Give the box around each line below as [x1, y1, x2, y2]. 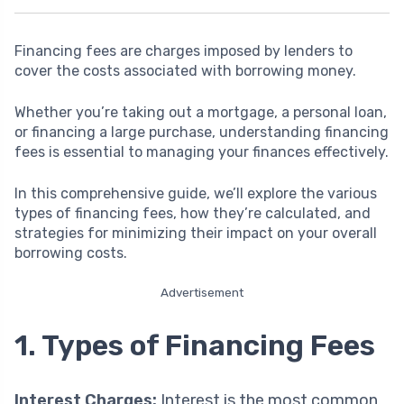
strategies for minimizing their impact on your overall [14, 224, 377, 242]
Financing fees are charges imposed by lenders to [14, 41, 353, 60]
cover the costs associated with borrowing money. [14, 61, 356, 79]
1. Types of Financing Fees [14, 327, 375, 363]
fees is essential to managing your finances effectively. [14, 142, 389, 161]
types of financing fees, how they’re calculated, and [14, 204, 371, 222]
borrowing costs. [14, 243, 127, 262]
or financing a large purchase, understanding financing [14, 123, 389, 141]
